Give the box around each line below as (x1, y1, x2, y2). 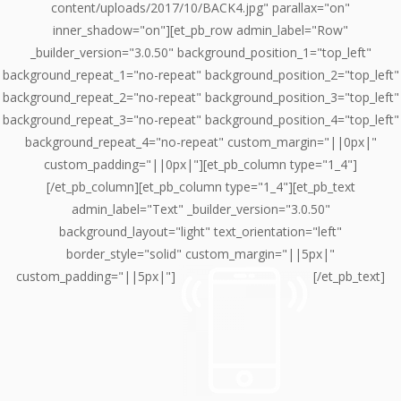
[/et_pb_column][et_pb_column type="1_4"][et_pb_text (46, 177, 355, 195)
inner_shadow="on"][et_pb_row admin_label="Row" (53, 21, 348, 38)
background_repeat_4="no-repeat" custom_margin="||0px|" (24, 132, 377, 150)
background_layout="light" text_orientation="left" (59, 222, 342, 240)
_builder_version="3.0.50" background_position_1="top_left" (30, 43, 371, 61)
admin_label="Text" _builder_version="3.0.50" (71, 200, 330, 218)
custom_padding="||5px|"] (16, 267, 179, 285)
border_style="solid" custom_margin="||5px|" (66, 244, 335, 262)
